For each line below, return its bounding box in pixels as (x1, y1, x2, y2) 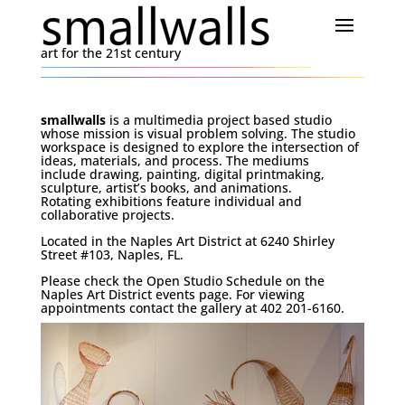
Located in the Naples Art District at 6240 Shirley (40, 232, 334, 250)
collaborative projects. (40, 206, 174, 223)
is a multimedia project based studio (105, 111, 332, 128)
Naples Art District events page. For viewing (40, 286, 305, 303)
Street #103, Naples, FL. (40, 246, 184, 263)
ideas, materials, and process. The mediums (40, 152, 309, 169)
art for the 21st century (40, 44, 181, 61)
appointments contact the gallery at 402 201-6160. (40, 299, 344, 316)
